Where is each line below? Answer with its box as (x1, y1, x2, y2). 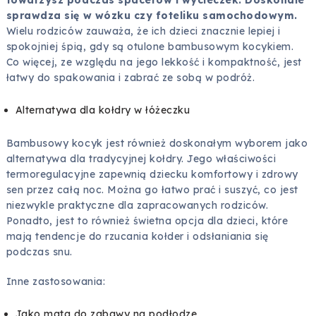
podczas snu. (6, 245, 73, 258)
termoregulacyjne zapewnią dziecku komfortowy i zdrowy (6, 167, 298, 181)
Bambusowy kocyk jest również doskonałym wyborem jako (6, 136, 308, 150)
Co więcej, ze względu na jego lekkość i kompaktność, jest (6, 56, 302, 69)
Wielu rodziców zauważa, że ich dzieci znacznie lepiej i (6, 25, 281, 38)
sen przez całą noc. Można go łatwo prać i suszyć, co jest (6, 183, 298, 196)
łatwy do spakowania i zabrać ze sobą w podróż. (6, 71, 255, 85)
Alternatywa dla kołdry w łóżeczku (15, 104, 190, 117)
